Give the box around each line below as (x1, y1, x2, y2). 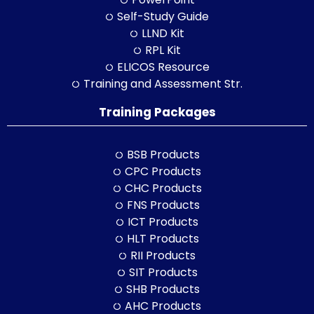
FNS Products (126, 196, 200, 213)
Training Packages (98, 103, 216, 121)
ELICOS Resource (116, 58, 210, 75)
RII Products (130, 247, 196, 264)
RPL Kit (145, 41, 182, 58)
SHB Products (126, 280, 200, 297)
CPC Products (125, 163, 202, 179)
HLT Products (127, 230, 200, 247)
